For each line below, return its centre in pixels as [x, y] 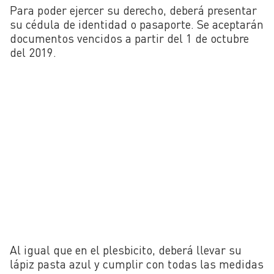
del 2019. [35, 53]
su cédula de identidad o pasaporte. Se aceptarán [137, 24]
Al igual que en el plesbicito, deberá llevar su [126, 250]
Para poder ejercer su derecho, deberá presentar [133, 10]
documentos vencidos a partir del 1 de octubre [129, 39]
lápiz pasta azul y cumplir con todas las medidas [137, 264]
